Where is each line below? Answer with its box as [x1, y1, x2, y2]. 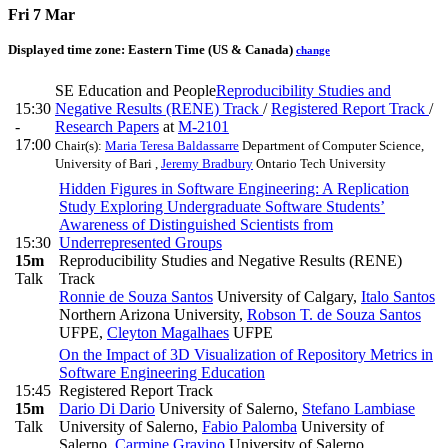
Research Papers [55, 118, 159, 136]
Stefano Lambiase [302, 400, 415, 418]
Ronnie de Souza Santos [59, 288, 213, 306]
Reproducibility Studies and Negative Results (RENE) [59, 252, 402, 270]
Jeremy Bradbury [161, 156, 253, 172]
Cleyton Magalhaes [107, 324, 229, 342]
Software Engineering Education [59, 364, 265, 382]
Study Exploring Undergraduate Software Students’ [59, 198, 385, 216]
